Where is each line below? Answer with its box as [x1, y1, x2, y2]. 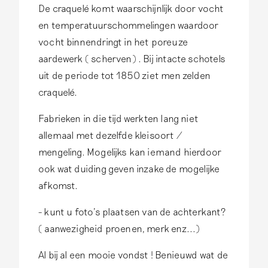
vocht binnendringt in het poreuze [38, 36, 188, 48]
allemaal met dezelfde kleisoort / [38, 129, 182, 141]
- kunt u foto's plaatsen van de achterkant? [38, 206, 226, 218]
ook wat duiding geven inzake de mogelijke [38, 163, 220, 175]
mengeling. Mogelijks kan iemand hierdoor [38, 146, 222, 158]
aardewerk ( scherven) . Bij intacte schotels [38, 53, 226, 65]
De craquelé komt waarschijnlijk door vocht [38, 2, 224, 14]
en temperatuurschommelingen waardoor [38, 19, 219, 31]
